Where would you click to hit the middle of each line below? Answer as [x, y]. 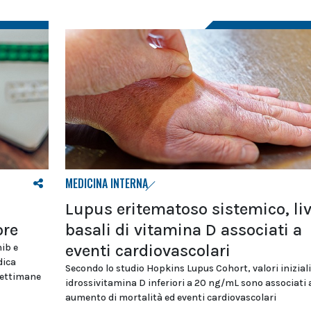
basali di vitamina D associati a [183, 230]
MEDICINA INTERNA [106, 184]
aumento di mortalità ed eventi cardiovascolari [170, 298]
